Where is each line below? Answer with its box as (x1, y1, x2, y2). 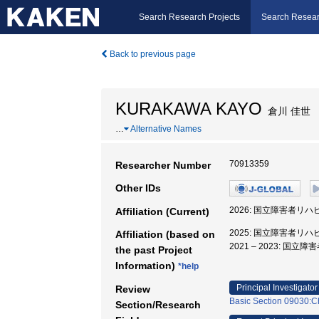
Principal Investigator (236, 283, 318, 293)
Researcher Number (115, 159, 211, 171)
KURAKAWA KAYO (115, 99, 262, 118)
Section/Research (115, 299, 201, 310)
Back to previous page (108, 49, 196, 59)
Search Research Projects (139, 12, 240, 22)
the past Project (115, 244, 192, 256)
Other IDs (115, 182, 161, 194)
